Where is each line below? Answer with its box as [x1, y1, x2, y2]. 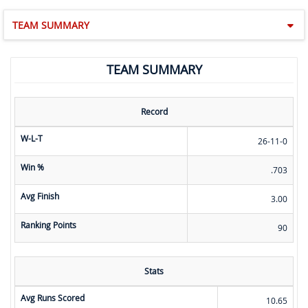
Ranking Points [21, 219, 76, 231]
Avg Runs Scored [21, 292, 85, 304]
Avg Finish [21, 190, 59, 202]
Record [140, 106, 168, 118]
